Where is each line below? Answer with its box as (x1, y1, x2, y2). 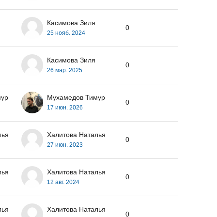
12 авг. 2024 (47, 178, 79, 186)
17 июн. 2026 (47, 104, 83, 111)
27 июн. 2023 (47, 141, 83, 148)
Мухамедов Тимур (47, 93, 105, 101)
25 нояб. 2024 (47, 29, 85, 36)
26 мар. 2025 (47, 66, 82, 74)
